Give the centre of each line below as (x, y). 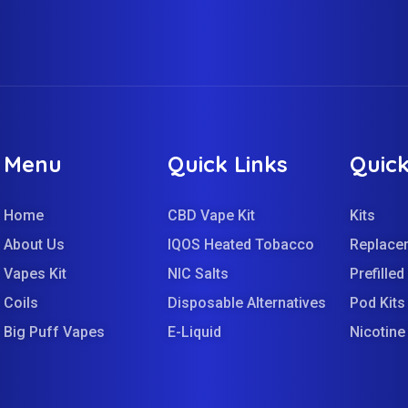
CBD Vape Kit (211, 216)
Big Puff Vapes (54, 332)
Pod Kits (378, 303)
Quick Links (227, 164)
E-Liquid (194, 332)
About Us (34, 245)
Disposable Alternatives (246, 303)
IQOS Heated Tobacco (240, 245)
